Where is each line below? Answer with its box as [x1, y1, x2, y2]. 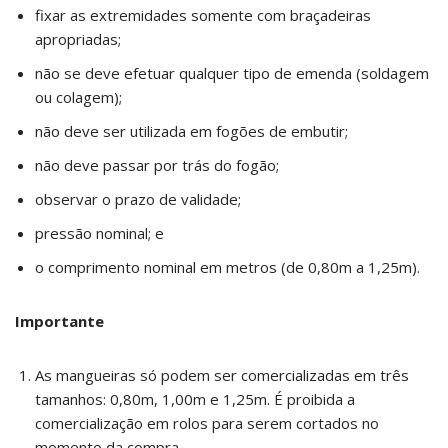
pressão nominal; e [35, 223, 164, 243]
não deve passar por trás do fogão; [35, 155, 279, 175]
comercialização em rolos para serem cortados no [35, 413, 379, 433]
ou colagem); [35, 87, 122, 107]
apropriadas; [35, 29, 121, 49]
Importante [15, 311, 104, 331]
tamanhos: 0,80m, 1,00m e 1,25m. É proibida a [35, 389, 355, 409]
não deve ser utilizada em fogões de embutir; [35, 121, 348, 141]
